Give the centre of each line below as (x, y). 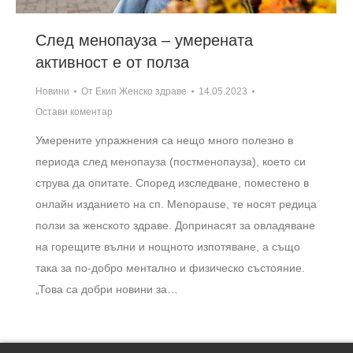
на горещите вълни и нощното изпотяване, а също (168, 246)
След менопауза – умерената (144, 40)
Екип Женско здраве (141, 91)
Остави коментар (74, 111)
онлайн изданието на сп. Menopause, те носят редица (176, 204)
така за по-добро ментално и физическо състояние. (170, 268)
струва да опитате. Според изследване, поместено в (172, 182)
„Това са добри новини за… (107, 289)
